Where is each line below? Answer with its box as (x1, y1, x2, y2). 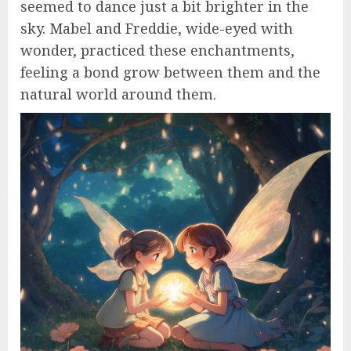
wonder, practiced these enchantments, (20, 40, 295, 60)
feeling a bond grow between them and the (20, 62, 320, 81)
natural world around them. (20, 84, 216, 103)
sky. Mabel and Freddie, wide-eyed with (20, 18, 293, 38)
